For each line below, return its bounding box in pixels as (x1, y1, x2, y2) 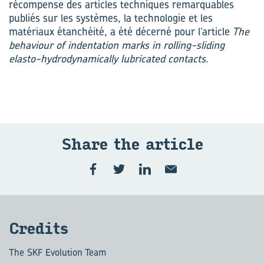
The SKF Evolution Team (9, 246, 106, 259)
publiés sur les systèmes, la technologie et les (9, 11, 213, 25)
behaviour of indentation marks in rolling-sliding (9, 38, 225, 52)
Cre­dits (9, 220, 68, 238)
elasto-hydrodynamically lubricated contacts (9, 51, 206, 66)
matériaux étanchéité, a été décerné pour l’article (9, 24, 230, 39)
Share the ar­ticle (61, 136, 203, 154)
